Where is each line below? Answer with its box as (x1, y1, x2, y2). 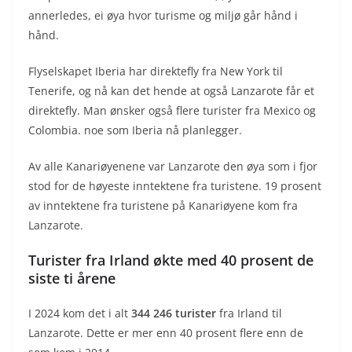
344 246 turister (131, 305, 216, 321)
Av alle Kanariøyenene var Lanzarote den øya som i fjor (28, 158, 317, 174)
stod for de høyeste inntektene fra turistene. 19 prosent (28, 178, 321, 193)
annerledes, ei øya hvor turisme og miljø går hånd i (28, 7, 298, 23)
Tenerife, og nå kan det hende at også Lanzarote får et (28, 82, 314, 98)
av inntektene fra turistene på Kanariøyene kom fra (28, 197, 298, 213)
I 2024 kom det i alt (28, 305, 131, 321)
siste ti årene (28, 268, 115, 288)
